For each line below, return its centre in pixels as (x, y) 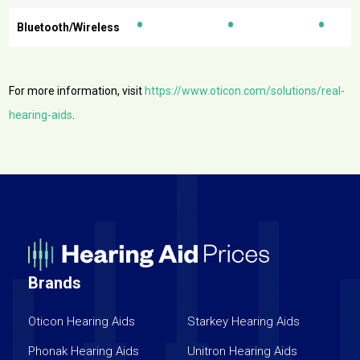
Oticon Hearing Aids (82, 321)
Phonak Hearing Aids (84, 351)
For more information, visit (77, 91)
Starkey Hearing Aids (244, 321)
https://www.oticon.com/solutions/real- (245, 91)
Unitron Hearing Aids (243, 351)
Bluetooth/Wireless (69, 28)
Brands (54, 282)
